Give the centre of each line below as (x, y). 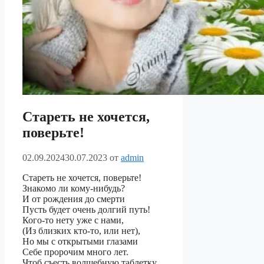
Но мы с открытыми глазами (80, 242)
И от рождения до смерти (74, 199)
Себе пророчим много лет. (75, 252)
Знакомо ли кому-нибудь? (74, 189)
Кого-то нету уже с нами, (73, 220)
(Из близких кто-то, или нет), (81, 231)
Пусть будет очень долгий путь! (86, 210)
